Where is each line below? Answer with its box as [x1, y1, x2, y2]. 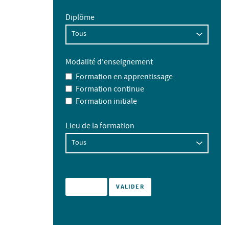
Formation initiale [75, 96, 137, 108]
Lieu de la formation [65, 121, 134, 133]
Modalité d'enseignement [65, 57, 153, 70]
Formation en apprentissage [75, 72, 173, 84]
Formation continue [75, 84, 144, 96]
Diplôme [65, 12, 95, 25]
